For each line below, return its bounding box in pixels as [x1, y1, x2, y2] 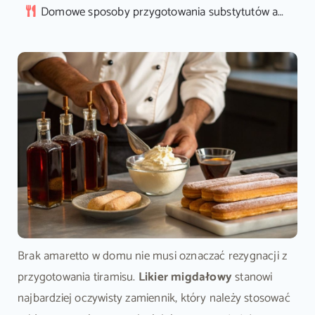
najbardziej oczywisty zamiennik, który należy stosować [17, 288, 290, 309]
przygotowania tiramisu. [17, 267, 139, 288]
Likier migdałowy [138, 267, 232, 288]
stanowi [232, 267, 273, 288]
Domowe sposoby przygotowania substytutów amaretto [40, 2, 278, 22]
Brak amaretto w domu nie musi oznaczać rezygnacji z [17, 246, 288, 266]
